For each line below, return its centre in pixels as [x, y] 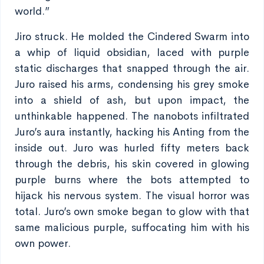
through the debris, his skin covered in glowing [132, 164]
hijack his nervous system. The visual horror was [132, 196]
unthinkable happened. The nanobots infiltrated [132, 116]
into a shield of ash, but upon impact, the [132, 100]
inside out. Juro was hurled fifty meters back [132, 148]
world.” [32, 11]
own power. [43, 243]
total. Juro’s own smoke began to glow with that [132, 212]
